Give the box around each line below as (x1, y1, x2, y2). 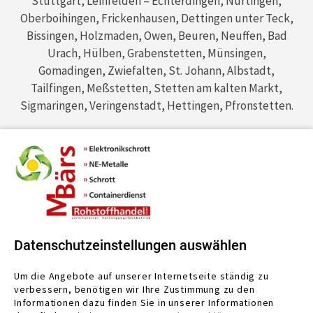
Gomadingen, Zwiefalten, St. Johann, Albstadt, (38, 63, 275, 79)
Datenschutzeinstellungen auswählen (14, 237, 247, 254)
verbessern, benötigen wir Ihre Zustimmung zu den (14, 283, 255, 296)
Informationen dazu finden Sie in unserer (14, 296, 206, 309)
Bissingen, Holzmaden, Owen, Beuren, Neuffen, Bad (26, 28, 287, 44)
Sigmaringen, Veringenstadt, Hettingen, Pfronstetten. (20, 98, 293, 114)
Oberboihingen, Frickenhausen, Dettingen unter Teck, (20, 10, 293, 27)
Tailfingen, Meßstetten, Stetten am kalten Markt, (31, 80, 282, 96)
